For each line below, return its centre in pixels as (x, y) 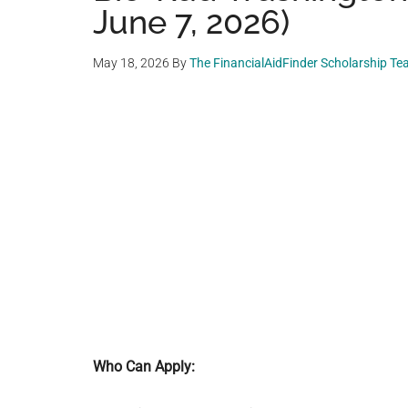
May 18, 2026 (131, 63)
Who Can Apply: (144, 367)
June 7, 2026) (191, 22)
